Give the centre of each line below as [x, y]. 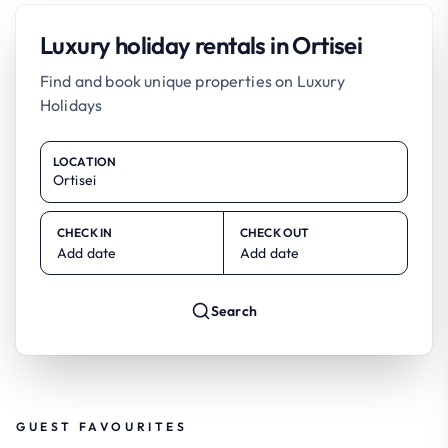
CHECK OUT [275, 232]
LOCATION [85, 161]
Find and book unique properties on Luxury [193, 80]
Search [234, 310]
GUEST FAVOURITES [102, 426]
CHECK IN [85, 232]
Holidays [71, 104]
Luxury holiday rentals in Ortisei [201, 44]
